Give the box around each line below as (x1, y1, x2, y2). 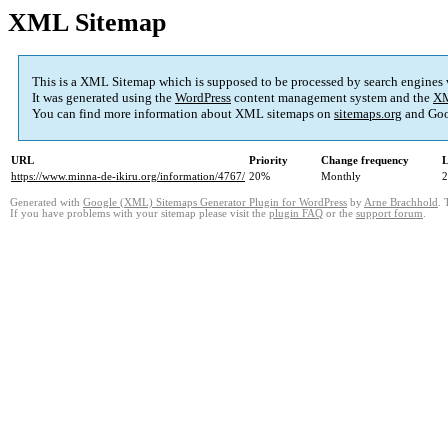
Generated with (10, 197, 83, 209)
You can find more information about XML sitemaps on (32, 106, 334, 122)
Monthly (321, 170, 361, 183)
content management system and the (231, 90, 433, 106)
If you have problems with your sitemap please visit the (10, 208, 269, 220)
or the (323, 208, 356, 220)
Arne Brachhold (364, 197, 438, 209)
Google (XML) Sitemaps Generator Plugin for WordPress (83, 197, 347, 209)
